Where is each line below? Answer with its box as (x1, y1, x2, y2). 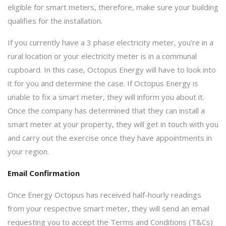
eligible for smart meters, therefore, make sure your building (8, 2, 218, 12)
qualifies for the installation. (8, 15, 102, 26)
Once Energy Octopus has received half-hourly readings (8, 189, 201, 200)
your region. (8, 146, 57, 156)
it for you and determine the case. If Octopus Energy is (8, 78, 198, 88)
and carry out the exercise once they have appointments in (8, 132, 212, 143)
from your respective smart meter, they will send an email (8, 203, 209, 213)
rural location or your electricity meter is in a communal (8, 50, 197, 61)
